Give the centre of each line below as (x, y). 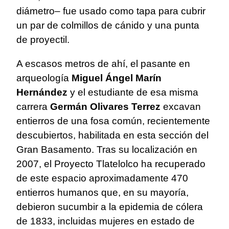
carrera (33, 106)
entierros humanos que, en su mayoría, (102, 192)
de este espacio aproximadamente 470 (102, 178)
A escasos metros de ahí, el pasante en (103, 63)
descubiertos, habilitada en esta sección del (112, 135)
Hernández (42, 92)
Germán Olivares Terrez (105, 106)
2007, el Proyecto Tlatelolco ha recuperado (111, 164)
